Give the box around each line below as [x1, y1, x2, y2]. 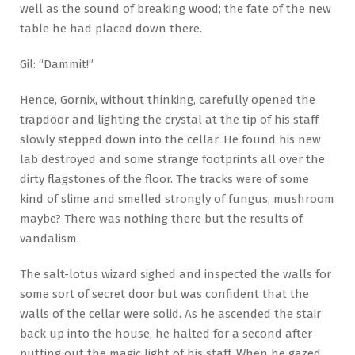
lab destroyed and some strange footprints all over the [20, 152, 325, 167]
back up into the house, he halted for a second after [20, 326, 312, 342]
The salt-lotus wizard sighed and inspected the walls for [20, 267, 331, 282]
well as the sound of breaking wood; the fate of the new [20, 2, 331, 17]
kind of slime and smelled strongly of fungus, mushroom [20, 192, 334, 207]
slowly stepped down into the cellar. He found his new [20, 132, 321, 147]
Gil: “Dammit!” [20, 57, 94, 72]
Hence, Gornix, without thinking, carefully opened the [20, 93, 315, 108]
